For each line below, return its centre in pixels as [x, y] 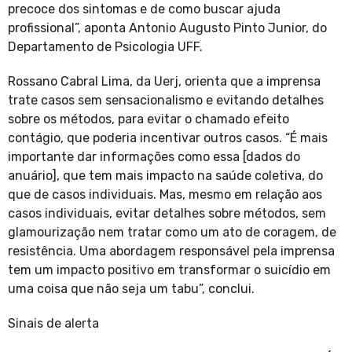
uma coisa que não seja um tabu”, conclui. [131, 289]
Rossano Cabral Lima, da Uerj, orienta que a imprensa [164, 82]
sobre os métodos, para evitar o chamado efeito [148, 119]
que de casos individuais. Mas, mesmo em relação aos [165, 195]
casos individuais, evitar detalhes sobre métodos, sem [167, 214]
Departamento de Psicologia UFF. [105, 47]
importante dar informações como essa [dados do [154, 157]
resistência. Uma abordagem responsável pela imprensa [171, 251]
